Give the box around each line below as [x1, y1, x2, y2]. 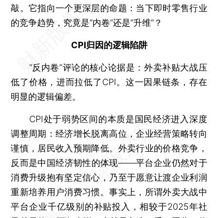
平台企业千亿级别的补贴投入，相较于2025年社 [11, 201, 207, 212]
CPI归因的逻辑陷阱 [71, 39, 147, 50]
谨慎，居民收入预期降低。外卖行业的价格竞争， [11, 143, 207, 153]
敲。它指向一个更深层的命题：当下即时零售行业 [11, 2, 207, 13]
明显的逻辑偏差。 [11, 91, 81, 102]
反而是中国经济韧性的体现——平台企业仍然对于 [11, 157, 207, 168]
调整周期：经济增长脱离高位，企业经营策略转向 [11, 128, 207, 139]
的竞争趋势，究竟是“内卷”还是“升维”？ [11, 17, 163, 28]
